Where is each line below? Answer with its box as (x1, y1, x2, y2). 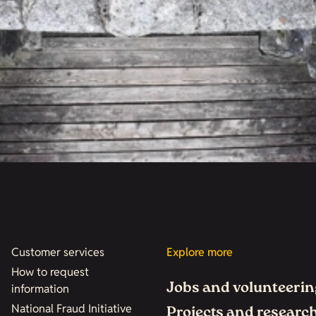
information (11, 281, 69, 296)
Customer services (11, 245, 104, 260)
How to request (11, 265, 89, 279)
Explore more (166, 245, 233, 260)
